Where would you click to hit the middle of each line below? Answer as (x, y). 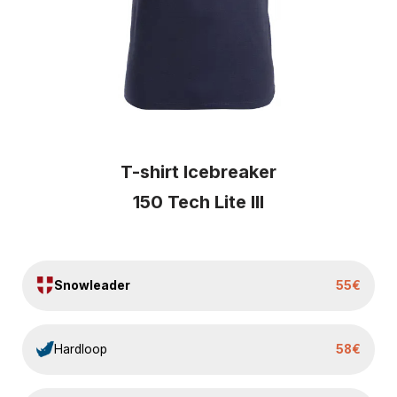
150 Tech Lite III (198, 202)
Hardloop (81, 349)
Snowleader (92, 285)
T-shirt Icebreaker (198, 171)
